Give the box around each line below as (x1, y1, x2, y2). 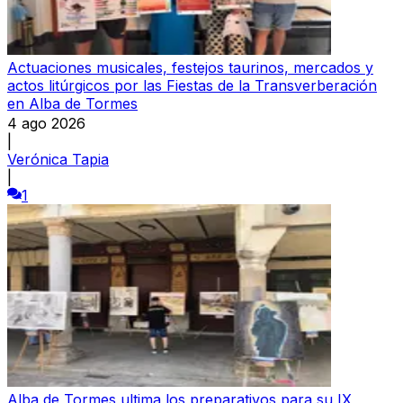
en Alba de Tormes (7, 94, 138, 112)
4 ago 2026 (7, 113, 85, 132)
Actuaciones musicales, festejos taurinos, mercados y (7, 58, 373, 76)
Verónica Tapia (7, 149, 109, 168)
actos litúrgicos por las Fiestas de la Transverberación (7, 76, 377, 94)
